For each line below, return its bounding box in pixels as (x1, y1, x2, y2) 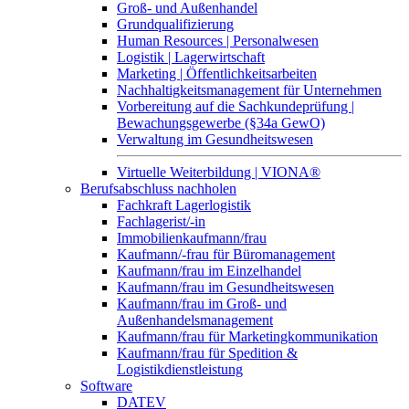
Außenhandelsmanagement (117, 312, 273, 328)
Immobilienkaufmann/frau (117, 230, 267, 246)
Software (80, 378, 132, 393)
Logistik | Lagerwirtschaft (117, 49, 265, 65)
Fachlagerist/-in (117, 214, 205, 229)
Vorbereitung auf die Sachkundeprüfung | (117, 99, 354, 114)
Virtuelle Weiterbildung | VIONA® (117, 164, 320, 180)
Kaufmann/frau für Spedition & (117, 345, 298, 361)
